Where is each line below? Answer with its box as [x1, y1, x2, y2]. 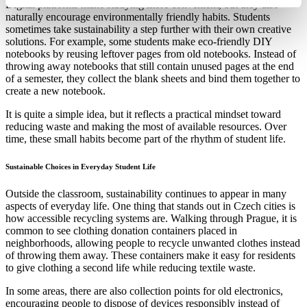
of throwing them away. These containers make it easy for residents [5, 249, 295, 261]
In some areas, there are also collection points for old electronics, [5, 284, 283, 297]
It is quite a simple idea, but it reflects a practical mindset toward [5, 108, 281, 120]
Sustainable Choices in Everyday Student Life [5, 162, 156, 171]
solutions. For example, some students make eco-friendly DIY [5, 35, 272, 47]
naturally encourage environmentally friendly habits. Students [5, 10, 270, 23]
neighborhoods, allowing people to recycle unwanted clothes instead [5, 236, 300, 249]
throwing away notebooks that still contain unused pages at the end [5, 60, 294, 72]
